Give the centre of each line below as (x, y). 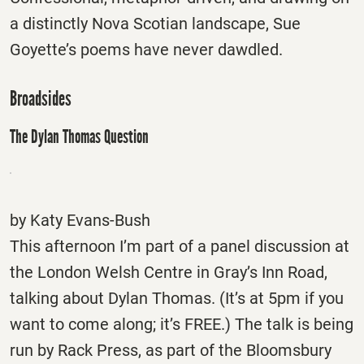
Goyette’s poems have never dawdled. (146, 50)
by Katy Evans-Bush (80, 220)
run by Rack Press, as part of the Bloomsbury (171, 350)
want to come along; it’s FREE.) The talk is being (182, 324)
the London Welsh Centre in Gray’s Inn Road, (169, 272)
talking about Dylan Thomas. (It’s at (139, 298)
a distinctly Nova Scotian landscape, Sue (155, 24)
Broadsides (41, 99)
